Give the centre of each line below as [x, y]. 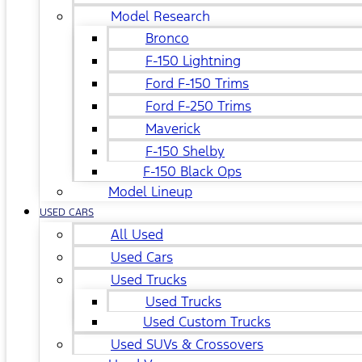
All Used [137, 234]
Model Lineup [150, 192]
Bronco [167, 38]
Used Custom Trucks [207, 322]
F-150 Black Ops [192, 171]
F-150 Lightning [193, 61]
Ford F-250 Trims [198, 106]
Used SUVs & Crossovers [187, 344]
